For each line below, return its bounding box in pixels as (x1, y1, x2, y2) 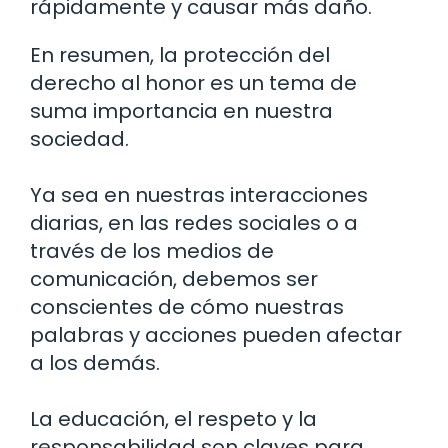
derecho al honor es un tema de (30, 69, 357, 98)
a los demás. (30, 349, 160, 378)
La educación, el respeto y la (30, 405, 317, 434)
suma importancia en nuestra (30, 97, 333, 126)
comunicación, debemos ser (30, 265, 318, 294)
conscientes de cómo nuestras (30, 293, 344, 322)
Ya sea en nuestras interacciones (30, 181, 368, 210)
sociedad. (30, 125, 129, 154)
